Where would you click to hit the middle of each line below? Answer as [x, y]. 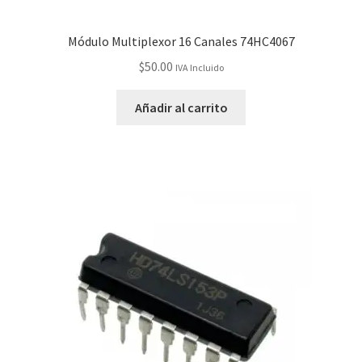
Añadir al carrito [181, 107]
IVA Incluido [199, 67]
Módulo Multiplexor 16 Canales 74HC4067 [181, 42]
